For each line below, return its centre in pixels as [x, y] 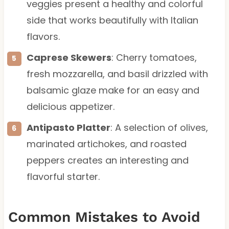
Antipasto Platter [68, 127]
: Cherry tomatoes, [154, 57]
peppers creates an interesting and [107, 160]
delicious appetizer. [70, 106]
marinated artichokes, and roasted [106, 144]
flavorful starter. [63, 176]
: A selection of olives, [159, 127]
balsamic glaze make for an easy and [113, 90]
